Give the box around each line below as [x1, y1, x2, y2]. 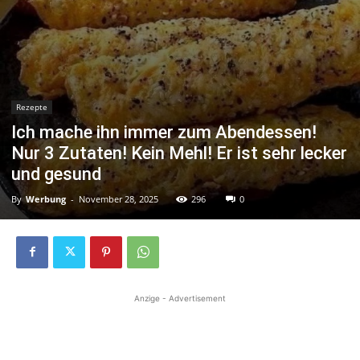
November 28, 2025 [79, 192, 158, 205]
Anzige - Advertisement [134, 292, 226, 303]
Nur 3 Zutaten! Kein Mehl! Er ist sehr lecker [11, 142, 347, 163]
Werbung [26, 192, 66, 205]
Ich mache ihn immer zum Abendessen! [11, 121, 317, 142]
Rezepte [16, 100, 47, 112]
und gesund [11, 163, 101, 184]
